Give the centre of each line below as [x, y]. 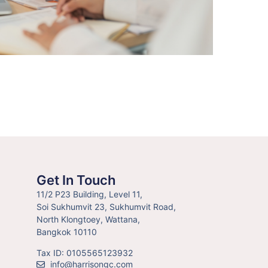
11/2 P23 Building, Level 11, [89, 194]
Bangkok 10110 [67, 232]
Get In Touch [76, 180]
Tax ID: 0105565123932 [85, 252]
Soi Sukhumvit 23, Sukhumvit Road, [106, 206]
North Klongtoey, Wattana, [88, 219]
